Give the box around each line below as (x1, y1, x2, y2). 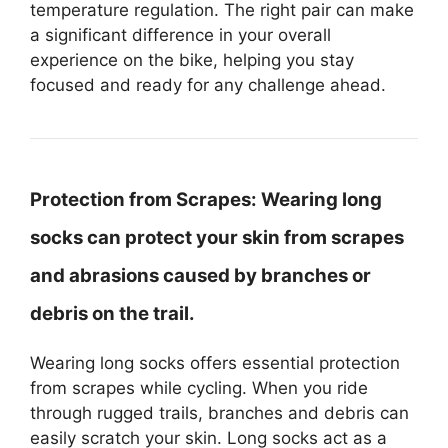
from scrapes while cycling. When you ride (30, 378, 368, 398)
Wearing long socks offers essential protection (30, 353, 400, 373)
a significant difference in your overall (30, 25, 331, 45)
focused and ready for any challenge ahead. (30, 75, 386, 95)
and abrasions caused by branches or (30, 264, 371, 287)
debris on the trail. (30, 302, 195, 325)
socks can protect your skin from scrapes (30, 226, 404, 249)
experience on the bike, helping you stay (30, 50, 354, 70)
